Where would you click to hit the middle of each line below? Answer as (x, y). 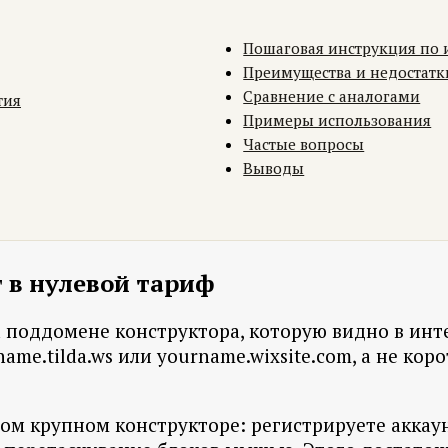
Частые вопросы (304, 144)
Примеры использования (337, 120)
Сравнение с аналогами (332, 96)
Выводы (274, 168)
